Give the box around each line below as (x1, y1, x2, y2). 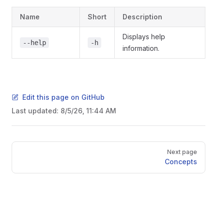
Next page (167, 148, 197, 155)
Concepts (165, 157, 197, 166)
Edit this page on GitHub (22, 93, 105, 101)
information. (123, 44, 159, 52)
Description (123, 13, 162, 21)
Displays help (123, 32, 165, 41)
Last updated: (12, 107, 61, 115)
